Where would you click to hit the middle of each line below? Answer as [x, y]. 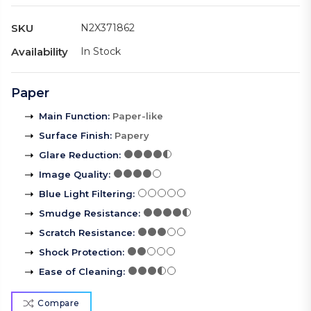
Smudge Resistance [89, 213]
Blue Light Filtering [86, 194]
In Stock [101, 52]
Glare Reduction [79, 155]
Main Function [73, 116]
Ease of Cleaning [81, 272]
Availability [40, 52]
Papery [132, 136]
